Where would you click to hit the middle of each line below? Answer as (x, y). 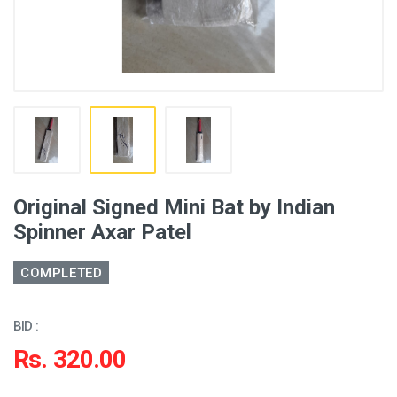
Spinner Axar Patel (102, 232)
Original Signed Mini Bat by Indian (174, 207)
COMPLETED (62, 272)
